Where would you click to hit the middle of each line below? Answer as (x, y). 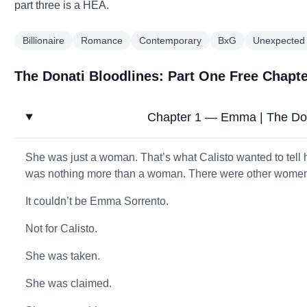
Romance (102, 40)
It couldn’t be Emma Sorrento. (97, 201)
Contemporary (171, 40)
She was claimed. (69, 283)
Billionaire (44, 40)
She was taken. (63, 256)
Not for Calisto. (62, 229)
